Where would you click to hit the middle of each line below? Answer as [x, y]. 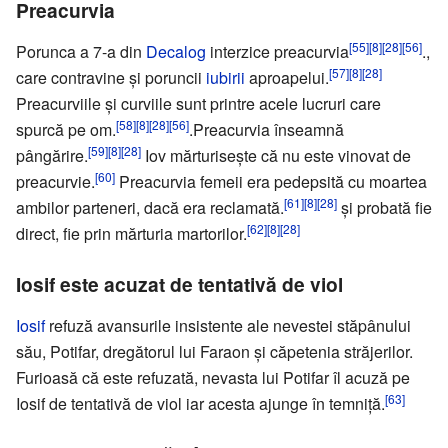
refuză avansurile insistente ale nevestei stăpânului [228, 325]
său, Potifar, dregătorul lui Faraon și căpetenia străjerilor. [214, 351]
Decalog [176, 51]
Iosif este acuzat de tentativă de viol [179, 283]
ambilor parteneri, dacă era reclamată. [150, 207]
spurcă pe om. [66, 129]
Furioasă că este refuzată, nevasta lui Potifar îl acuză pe [213, 377]
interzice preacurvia [277, 51]
